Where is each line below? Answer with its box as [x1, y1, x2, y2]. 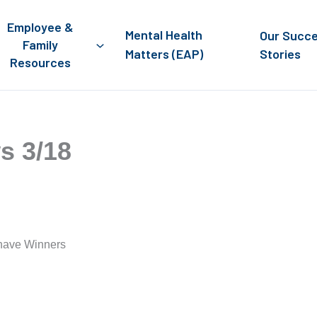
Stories [260, 46, 301, 62]
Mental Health [125, 27, 203, 43]
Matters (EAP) [125, 46, 204, 62]
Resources [9, 54, 71, 70]
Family [22, 36, 58, 52]
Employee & [6, 18, 74, 35]
